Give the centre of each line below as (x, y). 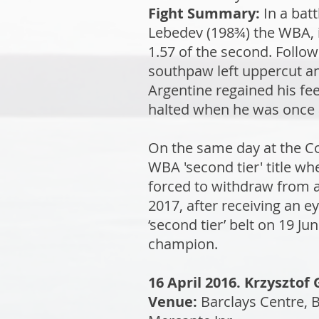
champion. (183, 244)
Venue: (174, 302)
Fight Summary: (206, 13)
